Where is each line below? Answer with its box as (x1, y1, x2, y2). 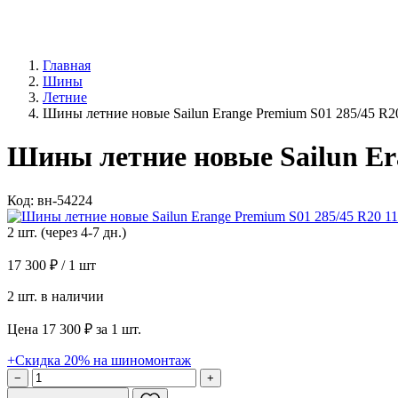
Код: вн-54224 (7, 192, 92, 208)
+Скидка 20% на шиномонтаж (7, 352, 191, 368)
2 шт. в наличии (7, 288, 104, 304)
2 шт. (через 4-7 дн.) (7, 224, 126, 240)
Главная (43, 58, 91, 73)
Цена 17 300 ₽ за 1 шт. (7, 321, 141, 337)
